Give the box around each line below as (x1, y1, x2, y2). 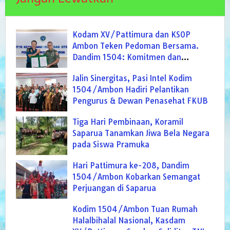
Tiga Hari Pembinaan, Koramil (72, 117, 183, 127)
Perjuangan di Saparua (72, 183, 156, 194)
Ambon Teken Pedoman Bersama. (72, 41, 199, 51)
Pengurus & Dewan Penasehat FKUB (72, 96, 208, 106)
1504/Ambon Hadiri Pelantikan (72, 85, 189, 95)
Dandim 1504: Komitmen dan (72, 52, 181, 63)
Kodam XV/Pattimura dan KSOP (72, 30, 190, 40)
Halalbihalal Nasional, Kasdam (72, 216, 185, 226)
